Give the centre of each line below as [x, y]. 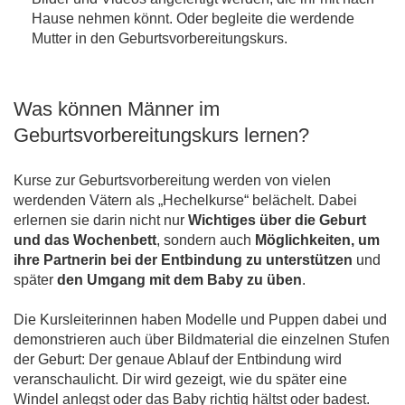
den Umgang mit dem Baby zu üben [179, 280]
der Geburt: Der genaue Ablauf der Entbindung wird [178, 360]
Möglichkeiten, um [317, 240]
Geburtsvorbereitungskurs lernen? [161, 136]
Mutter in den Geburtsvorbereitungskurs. [160, 39]
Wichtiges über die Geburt [277, 221]
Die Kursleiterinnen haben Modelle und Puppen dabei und [200, 320]
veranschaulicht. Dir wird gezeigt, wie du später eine [180, 380]
